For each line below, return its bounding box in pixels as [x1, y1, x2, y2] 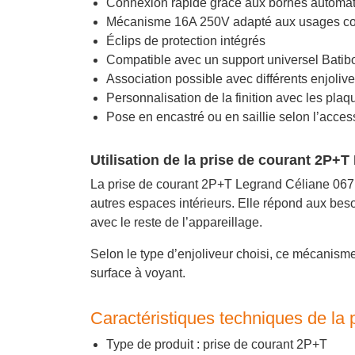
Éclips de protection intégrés [106, 34, 265, 48]
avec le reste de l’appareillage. [90, 216, 262, 230]
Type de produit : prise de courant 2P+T [106, 338, 327, 352]
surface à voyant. [90, 266, 185, 281]
